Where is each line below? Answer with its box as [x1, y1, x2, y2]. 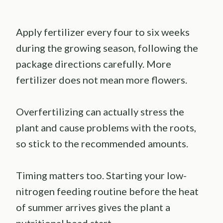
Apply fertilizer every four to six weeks [16, 25, 190, 38]
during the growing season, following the [16, 41, 198, 54]
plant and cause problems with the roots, [16, 121, 196, 133]
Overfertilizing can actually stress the [16, 105, 184, 117]
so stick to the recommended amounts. [16, 137, 188, 149]
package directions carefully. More [16, 57, 171, 70]
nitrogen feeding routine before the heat [16, 185, 199, 197]
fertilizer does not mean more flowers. [16, 73, 187, 86]
